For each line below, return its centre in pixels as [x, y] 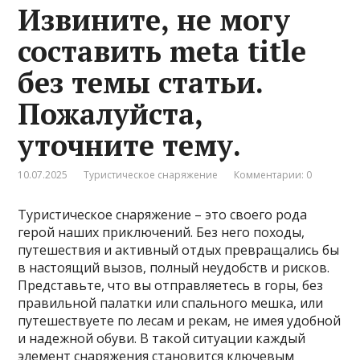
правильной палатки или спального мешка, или [171, 303]
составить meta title [162, 51]
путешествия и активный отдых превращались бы [179, 250]
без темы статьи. [141, 83]
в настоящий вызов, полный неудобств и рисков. [174, 268]
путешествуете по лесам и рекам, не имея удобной [180, 321]
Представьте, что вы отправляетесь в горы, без [171, 286]
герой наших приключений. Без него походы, [162, 233]
